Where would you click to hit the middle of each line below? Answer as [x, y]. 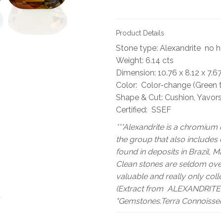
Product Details [140, 33]
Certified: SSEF [143, 110]
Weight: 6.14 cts [145, 60]
